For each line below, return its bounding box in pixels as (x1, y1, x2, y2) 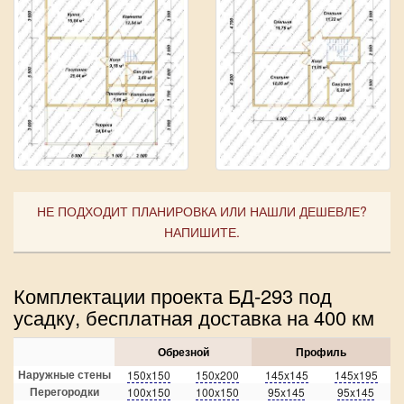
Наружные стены (17, 365, 111, 382)
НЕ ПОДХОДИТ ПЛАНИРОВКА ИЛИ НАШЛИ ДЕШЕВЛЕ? (37, 201, 367, 220)
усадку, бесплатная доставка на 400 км (14, 302, 374, 331)
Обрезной (157, 343, 209, 360)
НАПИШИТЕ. (164, 222, 240, 241)
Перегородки (29, 382, 99, 399)
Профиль (296, 343, 346, 360)
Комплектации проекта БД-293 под (14, 280, 332, 309)
